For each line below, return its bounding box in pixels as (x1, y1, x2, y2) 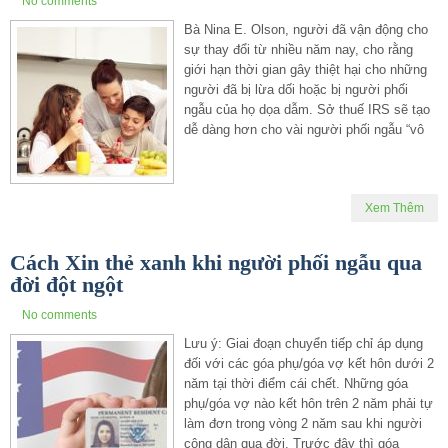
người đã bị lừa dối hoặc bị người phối (184, 81, 408, 97)
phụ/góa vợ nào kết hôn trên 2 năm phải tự (184, 395, 433, 411)
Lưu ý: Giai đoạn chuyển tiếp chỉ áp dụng (184, 335, 423, 351)
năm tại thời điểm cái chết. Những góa (184, 375, 408, 391)
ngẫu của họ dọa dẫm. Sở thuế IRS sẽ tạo (184, 101, 430, 117)
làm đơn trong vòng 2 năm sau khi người (184, 415, 422, 431)
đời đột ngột (10, 271, 123, 297)
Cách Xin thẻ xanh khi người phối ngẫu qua (10, 249, 422, 275)
